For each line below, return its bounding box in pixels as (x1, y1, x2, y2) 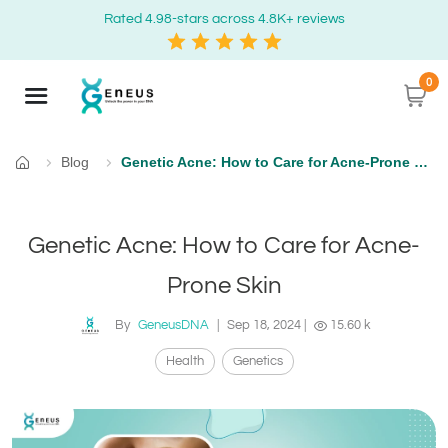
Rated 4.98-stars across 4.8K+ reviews (103, 12, 345, 26)
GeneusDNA (137, 319, 209, 333)
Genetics (232, 355, 283, 369)
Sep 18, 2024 (226, 319, 301, 333)
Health (165, 355, 204, 369)
